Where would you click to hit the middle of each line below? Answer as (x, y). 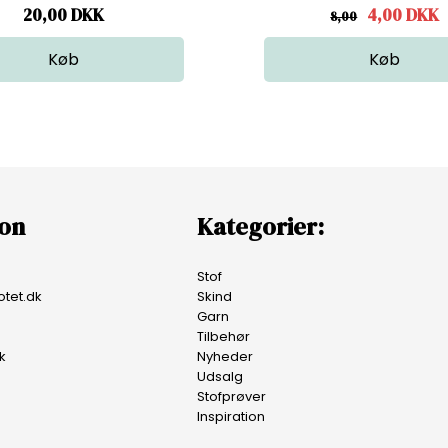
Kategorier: (261, 226)
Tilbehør (224, 336)
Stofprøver (232, 396)
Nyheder (225, 356)
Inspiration (231, 416)
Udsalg (220, 376)
